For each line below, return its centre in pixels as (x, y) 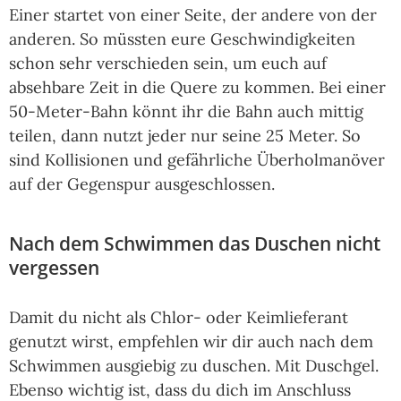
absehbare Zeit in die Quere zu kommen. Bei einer (197, 88)
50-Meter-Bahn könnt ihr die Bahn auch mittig (186, 112)
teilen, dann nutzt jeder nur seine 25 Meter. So (185, 136)
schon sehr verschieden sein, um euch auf (168, 64)
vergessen (54, 268)
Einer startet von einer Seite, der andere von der (193, 15)
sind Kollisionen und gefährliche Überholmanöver (197, 160)
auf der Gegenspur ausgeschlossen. (142, 184)
